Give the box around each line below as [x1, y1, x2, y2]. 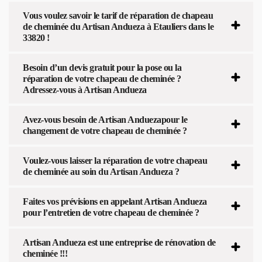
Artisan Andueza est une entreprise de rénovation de [23, 237, 216, 247]
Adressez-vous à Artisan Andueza [23, 84, 147, 95]
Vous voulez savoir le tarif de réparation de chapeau [23, 10, 213, 20]
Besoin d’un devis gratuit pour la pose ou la [23, 62, 181, 73]
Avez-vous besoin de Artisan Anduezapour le [23, 114, 187, 125]
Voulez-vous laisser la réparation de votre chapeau [23, 155, 207, 166]
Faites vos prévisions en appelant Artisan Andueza [23, 196, 207, 206]
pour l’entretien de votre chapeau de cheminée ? [23, 207, 199, 218]
